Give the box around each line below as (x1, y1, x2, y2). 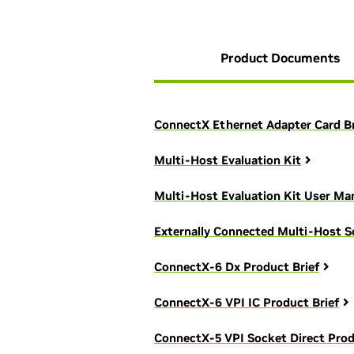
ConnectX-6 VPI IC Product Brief (154, 295, 339, 310)
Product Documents (220, 50, 340, 66)
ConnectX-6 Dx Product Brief (154, 259, 319, 274)
